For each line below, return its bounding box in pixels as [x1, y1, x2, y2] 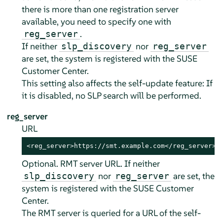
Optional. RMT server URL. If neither [21, 157, 160, 169]
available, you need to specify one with [21, 15, 171, 27]
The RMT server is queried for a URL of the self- [21, 207, 201, 219]
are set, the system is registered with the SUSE [21, 52, 197, 64]
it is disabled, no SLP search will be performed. [21, 89, 201, 101]
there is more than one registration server [21, 3, 179, 15]
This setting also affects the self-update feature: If [21, 77, 213, 89]
